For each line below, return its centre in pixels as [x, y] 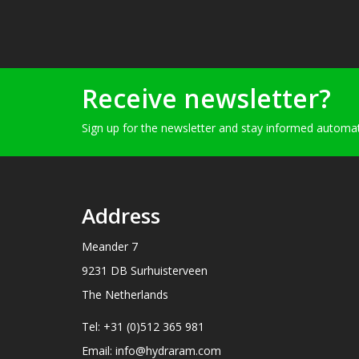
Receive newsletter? [206, 98]
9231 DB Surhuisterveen [145, 270]
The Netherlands [125, 294]
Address [121, 215]
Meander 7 [110, 246]
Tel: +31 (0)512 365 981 [143, 326]
